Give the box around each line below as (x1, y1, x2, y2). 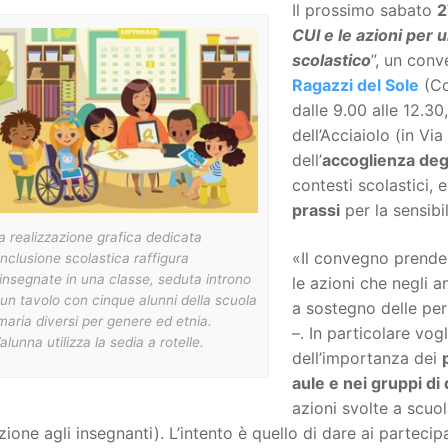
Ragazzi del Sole (291, 75, 419, 96)
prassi (291, 200, 340, 221)
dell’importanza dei (291, 347, 442, 368)
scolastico (291, 50, 371, 71)
